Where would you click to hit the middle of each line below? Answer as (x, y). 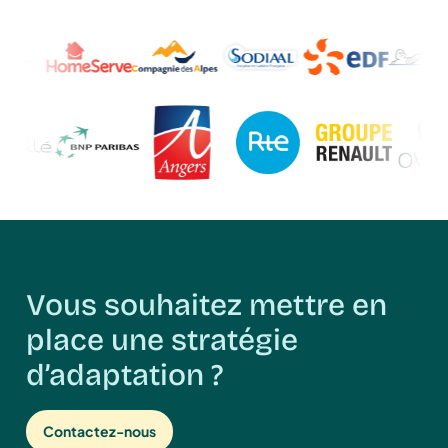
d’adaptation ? (124, 375)
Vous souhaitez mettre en (206, 305)
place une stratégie (161, 340)
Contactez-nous (99, 430)
